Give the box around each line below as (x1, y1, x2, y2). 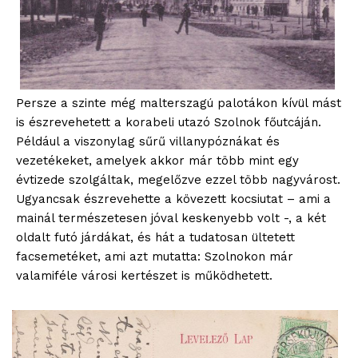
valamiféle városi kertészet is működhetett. (16, 268, 272, 283)
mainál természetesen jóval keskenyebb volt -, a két (16, 210, 326, 225)
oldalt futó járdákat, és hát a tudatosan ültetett (16, 229, 295, 245)
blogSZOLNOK (115, 296, 243, 319)
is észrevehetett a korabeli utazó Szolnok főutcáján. (16, 114, 321, 129)
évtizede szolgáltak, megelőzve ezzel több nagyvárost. (16, 172, 340, 187)
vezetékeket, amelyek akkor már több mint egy (16, 153, 299, 168)
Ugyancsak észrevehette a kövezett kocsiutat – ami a (16, 191, 331, 206)
